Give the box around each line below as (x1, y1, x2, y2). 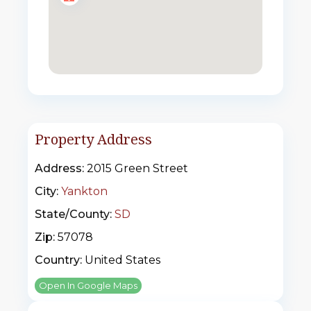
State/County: (35, 208, 112, 221)
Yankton (61, 185, 108, 199)
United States (82, 253, 160, 267)
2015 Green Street (84, 162, 188, 176)
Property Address (35, 130, 152, 149)
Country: (35, 253, 82, 267)
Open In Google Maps (39, 280, 137, 292)
